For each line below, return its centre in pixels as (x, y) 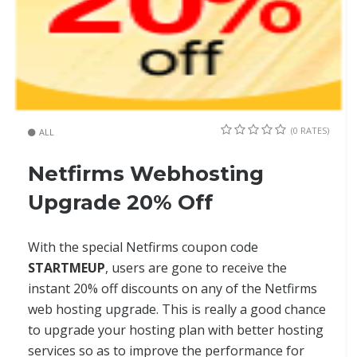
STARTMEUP (67, 268)
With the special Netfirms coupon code (143, 247)
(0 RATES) (310, 131)
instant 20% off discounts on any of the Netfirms (173, 289)
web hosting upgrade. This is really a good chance (177, 310)
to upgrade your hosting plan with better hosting (176, 330)
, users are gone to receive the (196, 268)
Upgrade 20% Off (120, 203)
